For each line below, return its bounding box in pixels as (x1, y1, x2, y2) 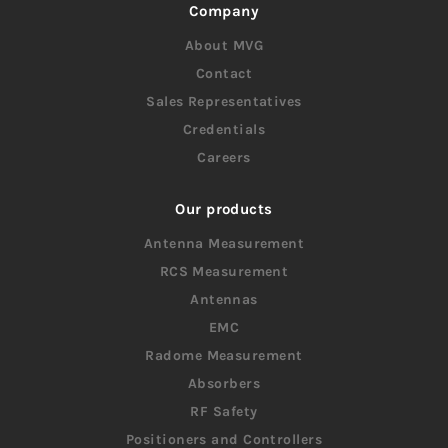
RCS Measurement (159, 263, 289, 281)
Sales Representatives (146, 93, 302, 111)
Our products (175, 200, 273, 219)
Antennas (190, 291, 258, 309)
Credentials (183, 121, 265, 139)
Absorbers (187, 375, 261, 393)
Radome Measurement (145, 347, 303, 365)
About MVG (184, 37, 264, 55)
